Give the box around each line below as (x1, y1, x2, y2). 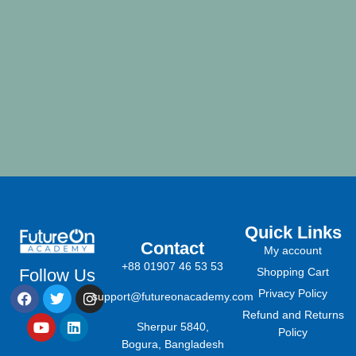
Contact (141, 238, 205, 259)
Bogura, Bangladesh (121, 338, 224, 351)
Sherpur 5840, (136, 320, 209, 334)
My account (264, 244, 323, 257)
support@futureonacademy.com (91, 290, 253, 304)
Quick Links (244, 222, 342, 243)
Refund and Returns (242, 308, 344, 322)
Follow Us (19, 265, 96, 286)
